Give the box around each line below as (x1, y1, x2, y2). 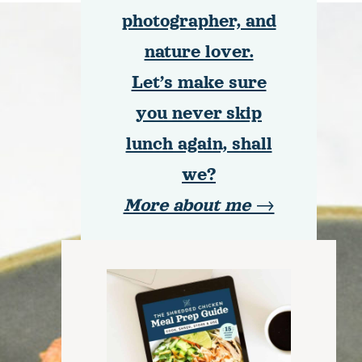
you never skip (136, 103, 262, 124)
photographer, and (121, 11, 276, 32)
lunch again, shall (125, 134, 272, 154)
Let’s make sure (131, 73, 267, 93)
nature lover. (144, 42, 254, 62)
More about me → (123, 196, 275, 216)
